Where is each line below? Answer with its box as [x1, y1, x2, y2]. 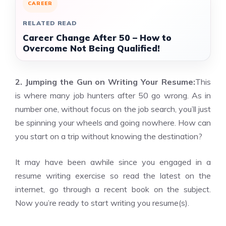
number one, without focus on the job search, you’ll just [15, 104, 211, 114]
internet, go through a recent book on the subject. [15, 184, 211, 194]
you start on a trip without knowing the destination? [15, 131, 202, 141]
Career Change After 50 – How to [23, 32, 172, 43]
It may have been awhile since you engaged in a [15, 157, 211, 167]
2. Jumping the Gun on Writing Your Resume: [15, 77, 195, 87]
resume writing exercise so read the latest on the [15, 171, 211, 181]
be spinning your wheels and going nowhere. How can [15, 118, 211, 128]
